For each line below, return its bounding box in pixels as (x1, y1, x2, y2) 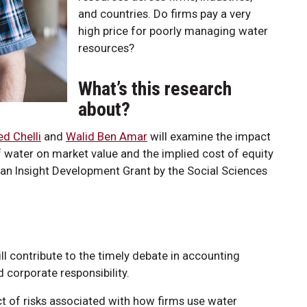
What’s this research (78, 77, 232, 100)
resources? (78, 40, 134, 55)
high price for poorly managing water (78, 23, 268, 38)
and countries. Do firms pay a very (78, 6, 251, 21)
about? (78, 97, 130, 121)
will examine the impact (147, 129, 271, 143)
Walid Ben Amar (66, 129, 147, 143)
